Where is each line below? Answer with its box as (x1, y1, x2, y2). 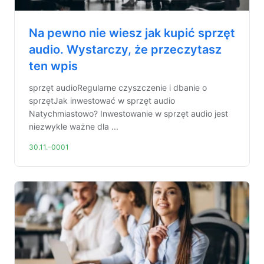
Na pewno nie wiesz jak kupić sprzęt (29, 26, 235, 40)
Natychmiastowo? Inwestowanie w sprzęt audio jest (29, 108, 228, 118)
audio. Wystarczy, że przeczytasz (29, 42, 222, 57)
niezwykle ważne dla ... (29, 121, 118, 131)
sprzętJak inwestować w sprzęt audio (29, 95, 175, 105)
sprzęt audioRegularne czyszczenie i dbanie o (29, 82, 207, 93)
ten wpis (29, 59, 78, 73)
